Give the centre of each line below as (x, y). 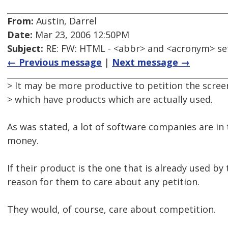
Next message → (151, 62)
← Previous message (54, 62)
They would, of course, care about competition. (111, 209)
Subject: (25, 49)
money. (23, 141)
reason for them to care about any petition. (103, 182)
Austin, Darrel (65, 21)
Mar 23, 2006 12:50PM (81, 35)
